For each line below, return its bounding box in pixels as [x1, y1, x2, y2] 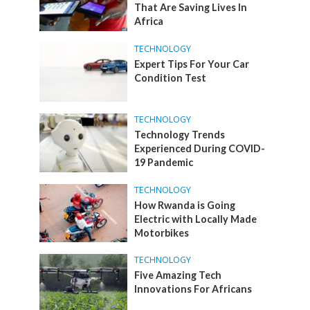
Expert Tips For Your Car [134, 58, 250, 71]
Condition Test [134, 72, 207, 84]
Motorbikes [134, 226, 190, 239]
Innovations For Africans [134, 283, 253, 295]
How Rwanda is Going [134, 199, 236, 211]
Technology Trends [134, 129, 226, 141]
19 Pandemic [134, 156, 194, 169]
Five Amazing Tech [134, 269, 222, 282]
